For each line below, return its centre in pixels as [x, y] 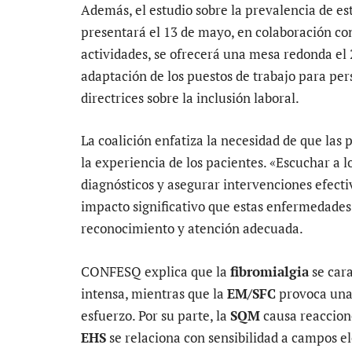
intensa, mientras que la [154, 293]
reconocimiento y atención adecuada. [192, 229]
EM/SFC [251, 293]
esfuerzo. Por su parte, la [156, 315]
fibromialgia [269, 271]
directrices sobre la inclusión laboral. [190, 98]
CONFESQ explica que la [156, 271]
